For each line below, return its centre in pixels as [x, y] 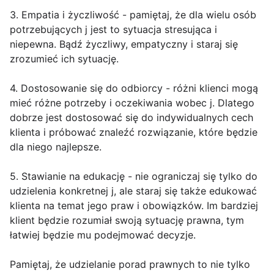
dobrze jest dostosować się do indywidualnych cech [131, 118]
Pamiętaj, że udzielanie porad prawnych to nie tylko [130, 265]
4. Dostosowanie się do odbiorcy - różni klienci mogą [134, 88]
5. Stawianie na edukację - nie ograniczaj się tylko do [134, 176]
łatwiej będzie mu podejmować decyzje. [103, 235]
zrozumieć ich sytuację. [64, 59]
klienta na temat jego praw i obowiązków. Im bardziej [134, 206]
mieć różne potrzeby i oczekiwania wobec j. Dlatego [132, 103]
